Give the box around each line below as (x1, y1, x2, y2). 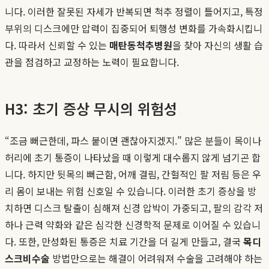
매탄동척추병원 (109, 37, 172, 52)
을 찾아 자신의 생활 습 (172, 37, 263, 52)
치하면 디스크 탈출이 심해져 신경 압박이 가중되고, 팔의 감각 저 (5, 200, 263, 215)
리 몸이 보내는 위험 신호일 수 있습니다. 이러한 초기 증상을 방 (5, 183, 256, 198)
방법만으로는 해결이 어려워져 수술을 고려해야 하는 (50, 250, 262, 265)
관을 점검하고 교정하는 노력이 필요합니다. (5, 54, 179, 69)
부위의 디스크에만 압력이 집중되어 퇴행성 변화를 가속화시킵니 (5, 20, 262, 35)
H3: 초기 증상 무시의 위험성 (5, 97, 177, 119)
